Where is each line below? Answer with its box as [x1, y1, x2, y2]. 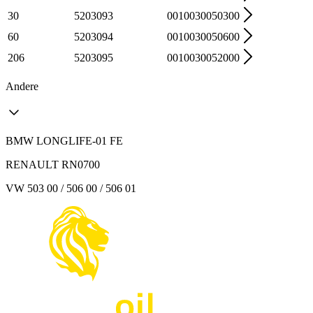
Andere [6, 80, 38, 92]
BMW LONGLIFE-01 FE [6, 134, 123, 147]
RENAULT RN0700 [6, 158, 100, 170]
